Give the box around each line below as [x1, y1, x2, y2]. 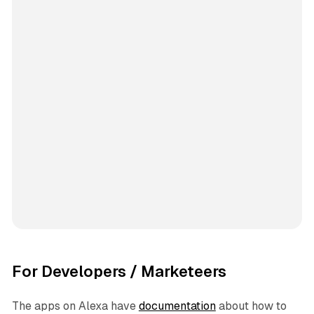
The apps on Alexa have [11, 299, 139, 313]
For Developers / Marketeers [11, 262, 226, 280]
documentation [138, 299, 216, 313]
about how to [215, 299, 287, 313]
